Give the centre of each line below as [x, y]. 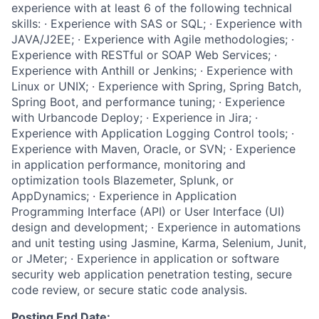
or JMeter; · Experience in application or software [145, 258]
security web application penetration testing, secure [152, 274]
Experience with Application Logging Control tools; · [153, 133]
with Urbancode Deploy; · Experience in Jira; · [135, 117]
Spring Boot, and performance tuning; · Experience [148, 102]
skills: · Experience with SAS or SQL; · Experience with [157, 23]
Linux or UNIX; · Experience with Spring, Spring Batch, [156, 86]
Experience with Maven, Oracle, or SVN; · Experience [153, 149]
